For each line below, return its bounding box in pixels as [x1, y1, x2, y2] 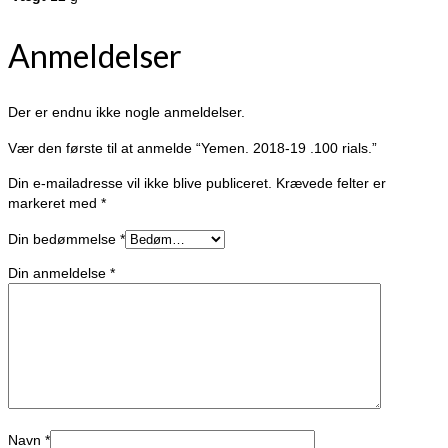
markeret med [8, 195, 101, 212]
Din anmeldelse [8, 265, 110, 282]
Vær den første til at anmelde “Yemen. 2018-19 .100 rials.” [8, 140, 377, 157]
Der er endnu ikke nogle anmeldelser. [8, 104, 245, 121]
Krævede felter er [276, 175, 386, 192]
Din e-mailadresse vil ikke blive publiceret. [8, 175, 272, 192]
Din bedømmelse [8, 231, 120, 248]
